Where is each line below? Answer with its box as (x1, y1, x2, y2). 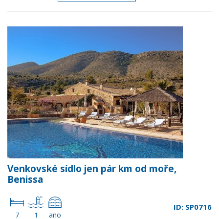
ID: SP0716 (174, 202, 212, 212)
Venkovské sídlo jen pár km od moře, (7, 162, 176, 175)
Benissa (7, 173, 43, 186)
